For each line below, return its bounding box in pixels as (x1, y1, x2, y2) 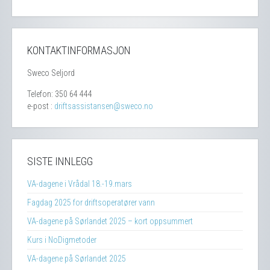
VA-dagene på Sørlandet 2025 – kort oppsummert (27, 216, 193, 226)
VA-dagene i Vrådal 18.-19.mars (27, 178, 132, 189)
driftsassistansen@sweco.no (54, 101, 153, 111)
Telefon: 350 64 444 (27, 89, 92, 99)
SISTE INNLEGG (27, 154, 93, 168)
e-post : (27, 101, 54, 111)
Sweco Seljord (27, 67, 75, 78)
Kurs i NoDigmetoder (27, 234, 96, 245)
